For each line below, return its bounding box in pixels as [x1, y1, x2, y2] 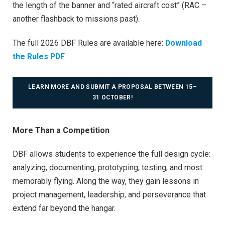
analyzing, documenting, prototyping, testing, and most [13, 163, 202, 173]
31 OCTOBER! [92, 94, 133, 101]
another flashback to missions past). [13, 14, 140, 24]
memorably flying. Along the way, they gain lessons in [13, 176, 199, 186]
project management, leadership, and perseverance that [13, 190, 206, 200]
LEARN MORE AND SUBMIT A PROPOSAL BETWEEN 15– [28, 83, 197, 91]
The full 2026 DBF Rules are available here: [13, 38, 165, 48]
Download [165, 38, 202, 48]
